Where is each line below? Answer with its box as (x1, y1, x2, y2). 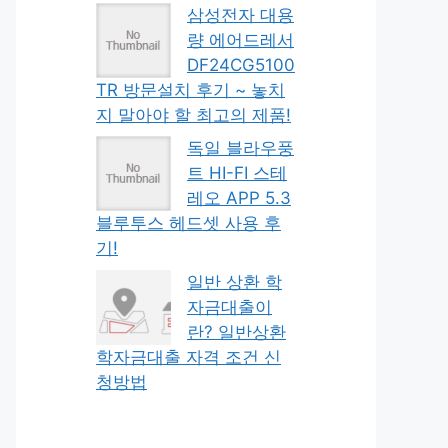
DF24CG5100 (187, 54, 295, 75)
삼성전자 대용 (187, 4, 294, 25)
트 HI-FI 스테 (187, 163, 287, 183)
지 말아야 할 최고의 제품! (96, 104, 291, 125)
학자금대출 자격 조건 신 (96, 346, 281, 367)
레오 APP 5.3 (187, 188, 291, 208)
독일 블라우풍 (187, 138, 294, 158)
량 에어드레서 (187, 29, 294, 50)
